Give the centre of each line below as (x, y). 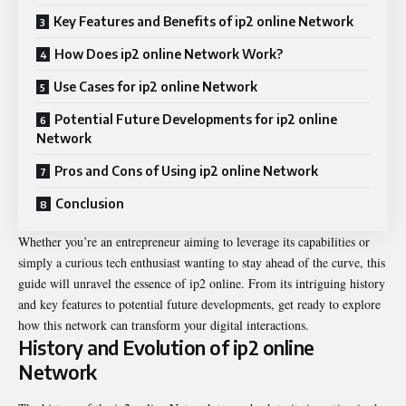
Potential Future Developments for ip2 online (196, 120)
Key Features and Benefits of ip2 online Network (203, 22)
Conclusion (90, 204)
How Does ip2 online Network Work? (169, 54)
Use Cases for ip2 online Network (155, 87)
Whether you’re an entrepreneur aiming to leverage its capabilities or (194, 242)
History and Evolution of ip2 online (166, 348)
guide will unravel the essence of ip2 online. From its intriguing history (202, 284)
